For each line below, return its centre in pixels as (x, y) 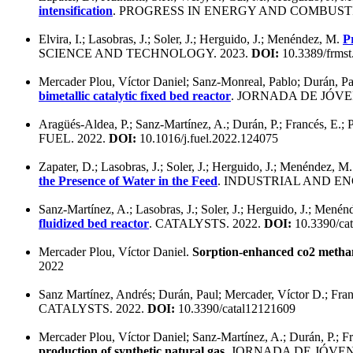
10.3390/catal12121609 (235, 308)
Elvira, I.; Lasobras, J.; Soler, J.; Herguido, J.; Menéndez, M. (191, 39)
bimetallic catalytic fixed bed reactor (135, 95)
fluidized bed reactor (94, 223)
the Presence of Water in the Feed (128, 180)
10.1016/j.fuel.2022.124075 (207, 138)
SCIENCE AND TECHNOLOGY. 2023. (145, 53)
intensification (76, 10)
